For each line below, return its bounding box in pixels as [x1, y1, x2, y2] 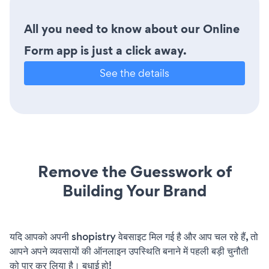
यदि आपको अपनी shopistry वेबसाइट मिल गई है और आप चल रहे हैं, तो [10, 229, 258, 244]
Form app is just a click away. [24, 41, 187, 59]
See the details [100, 65, 169, 80]
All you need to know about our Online [24, 20, 240, 37]
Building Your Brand [62, 179, 207, 202]
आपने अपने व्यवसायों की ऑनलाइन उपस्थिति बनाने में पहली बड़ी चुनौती [10, 243, 249, 258]
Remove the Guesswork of [37, 160, 232, 183]
